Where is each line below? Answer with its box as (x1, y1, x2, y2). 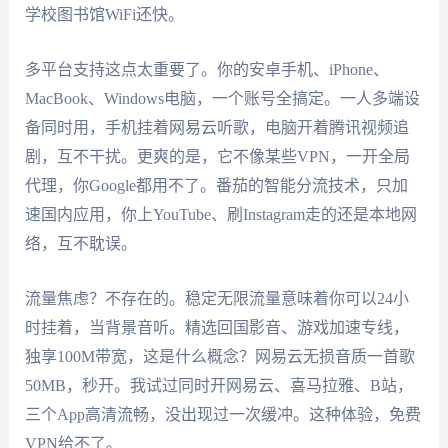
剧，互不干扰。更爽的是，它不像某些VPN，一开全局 (24, 147, 410, 165)
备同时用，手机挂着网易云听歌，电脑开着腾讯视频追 (24, 118, 409, 136)
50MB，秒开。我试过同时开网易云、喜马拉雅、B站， (24, 376, 413, 394)
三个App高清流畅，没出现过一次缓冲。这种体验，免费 (24, 405, 421, 423)
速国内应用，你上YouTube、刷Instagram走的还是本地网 (24, 205, 417, 223)
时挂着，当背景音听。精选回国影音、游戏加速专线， (24, 318, 409, 336)
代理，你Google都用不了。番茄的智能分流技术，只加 (24, 176, 408, 194)
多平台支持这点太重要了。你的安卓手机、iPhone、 (24, 60, 389, 78)
